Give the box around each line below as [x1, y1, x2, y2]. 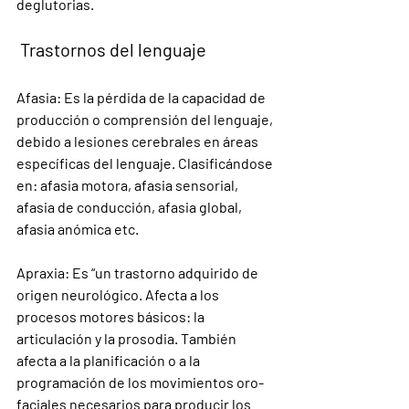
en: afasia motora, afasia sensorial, [16, 176, 241, 194]
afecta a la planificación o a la [16, 351, 203, 369]
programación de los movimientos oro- [16, 373, 264, 391]
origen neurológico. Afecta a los [16, 286, 222, 303]
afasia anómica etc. [16, 220, 139, 237]
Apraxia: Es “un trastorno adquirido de [16, 264, 261, 281]
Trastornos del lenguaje [16, 38, 206, 60]
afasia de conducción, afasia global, [16, 198, 245, 215]
